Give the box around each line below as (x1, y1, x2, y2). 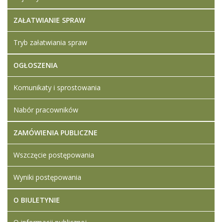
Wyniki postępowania (13, 172, 81, 182)
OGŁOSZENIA (13, 60, 57, 70)
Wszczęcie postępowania (13, 150, 94, 160)
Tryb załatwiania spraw (13, 38, 87, 47)
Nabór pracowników (13, 105, 78, 114)
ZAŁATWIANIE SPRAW (13, 15, 85, 25)
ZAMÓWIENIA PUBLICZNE (13, 128, 98, 137)
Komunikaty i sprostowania (13, 83, 101, 92)
